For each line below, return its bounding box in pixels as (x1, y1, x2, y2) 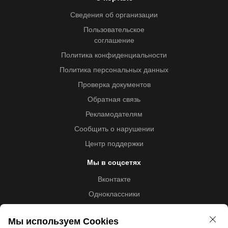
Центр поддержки (84, 140, 144, 148)
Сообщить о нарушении (74, 125, 154, 133)
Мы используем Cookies (8, 216, 119, 226)
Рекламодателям (85, 110, 142, 118)
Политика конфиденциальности (61, 51, 167, 59)
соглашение (94, 37, 134, 44)
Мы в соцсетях (87, 159, 141, 166)
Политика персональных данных (60, 66, 168, 74)
